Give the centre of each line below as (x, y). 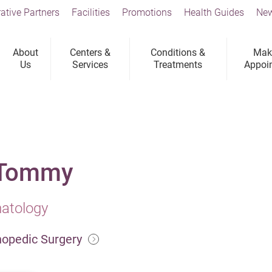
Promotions (147, 12)
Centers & (90, 53)
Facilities (91, 12)
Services (90, 65)
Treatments (178, 65)
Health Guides (214, 12)
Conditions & (178, 53)
